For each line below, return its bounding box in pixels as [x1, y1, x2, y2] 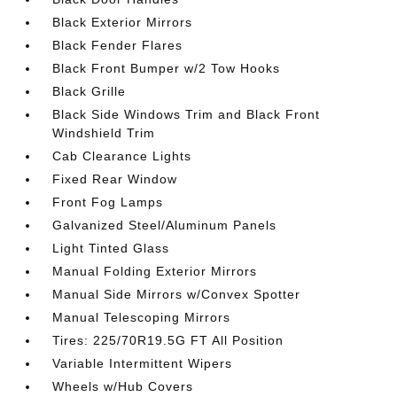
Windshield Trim [52, 126, 156, 140]
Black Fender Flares [52, 38, 183, 52]
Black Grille [52, 84, 127, 98]
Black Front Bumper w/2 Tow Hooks [52, 61, 281, 75]
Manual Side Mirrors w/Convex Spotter [52, 287, 301, 301]
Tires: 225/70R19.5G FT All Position [52, 333, 284, 347]
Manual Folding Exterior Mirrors [52, 264, 258, 278]
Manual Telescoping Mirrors [52, 310, 231, 324]
